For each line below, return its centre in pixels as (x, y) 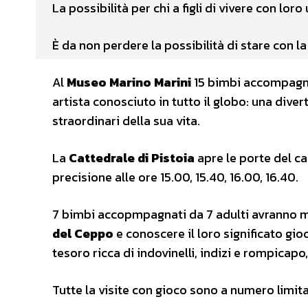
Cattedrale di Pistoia (132, 157)
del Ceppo (83, 233)
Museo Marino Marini (128, 82)
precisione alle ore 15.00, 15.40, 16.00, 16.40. (175, 177)
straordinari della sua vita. (126, 120)
